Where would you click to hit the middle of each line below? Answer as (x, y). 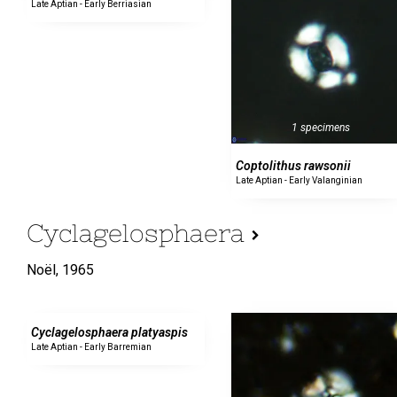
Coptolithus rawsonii (294, 165)
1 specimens (321, 127)
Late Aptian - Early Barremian (91, 347)
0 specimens (116, 295)
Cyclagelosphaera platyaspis (109, 333)
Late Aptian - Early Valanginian (300, 180)
